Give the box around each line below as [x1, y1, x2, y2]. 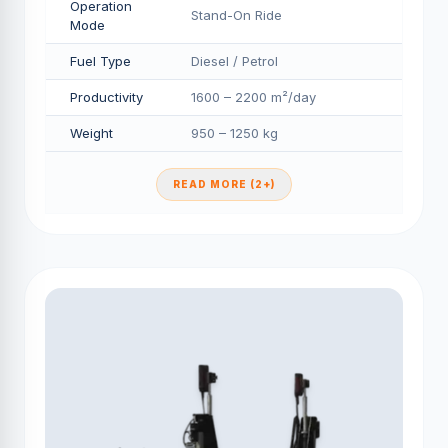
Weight [70, 125, 113, 141]
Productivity [70, 89, 143, 105]
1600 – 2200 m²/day [191, 89, 316, 105]
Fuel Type [70, 53, 131, 69]
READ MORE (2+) [173, 178, 275, 190]
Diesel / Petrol [191, 53, 278, 69]
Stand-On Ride [191, 7, 282, 23]
